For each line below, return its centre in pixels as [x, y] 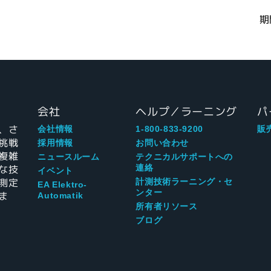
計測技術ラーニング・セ [184, 182]
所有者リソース [167, 207]
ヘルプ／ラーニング [186, 112]
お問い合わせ [162, 143]
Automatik [60, 196]
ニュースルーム [69, 157]
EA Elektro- [63, 185]
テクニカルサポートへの [184, 157]
